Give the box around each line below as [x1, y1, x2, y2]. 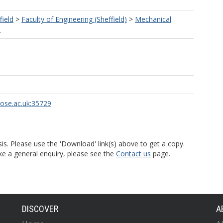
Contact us [116, 149, 151, 158]
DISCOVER [22, 204, 58, 214]
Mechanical [135, 14, 171, 24]
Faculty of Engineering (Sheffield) [21, 14, 127, 24]
